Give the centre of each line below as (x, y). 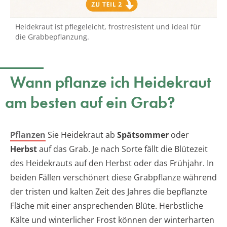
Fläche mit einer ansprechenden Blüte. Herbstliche (107, 206)
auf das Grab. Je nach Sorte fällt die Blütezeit (122, 149)
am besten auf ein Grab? (90, 103)
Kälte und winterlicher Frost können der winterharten (112, 220)
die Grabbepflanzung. (52, 37)
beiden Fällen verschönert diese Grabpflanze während (113, 178)
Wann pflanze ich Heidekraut (111, 83)
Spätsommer (143, 135)
